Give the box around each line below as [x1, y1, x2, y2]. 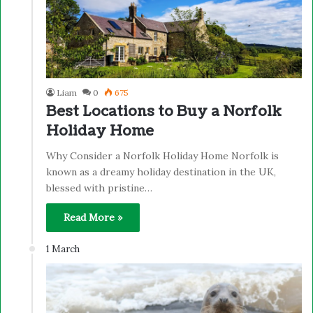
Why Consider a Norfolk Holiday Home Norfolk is [46, 150, 279, 163]
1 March [46, 243, 80, 256]
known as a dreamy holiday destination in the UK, [46, 166, 276, 179]
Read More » [64, 211, 122, 224]
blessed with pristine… [46, 182, 152, 195]
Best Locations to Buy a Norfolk [46, 102, 282, 122]
